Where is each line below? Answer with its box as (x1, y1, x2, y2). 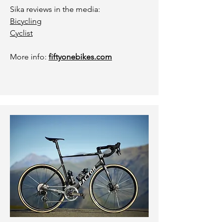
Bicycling (10, 16, 42, 26)
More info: (10, 52, 49, 61)
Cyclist (10, 28, 33, 38)
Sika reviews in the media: (10, 4, 100, 14)
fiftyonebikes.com (49, 52, 112, 61)
